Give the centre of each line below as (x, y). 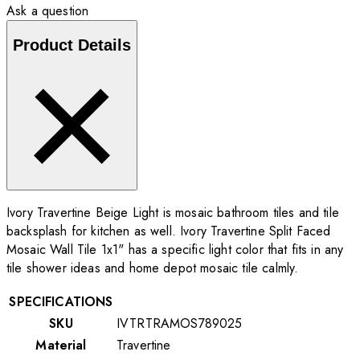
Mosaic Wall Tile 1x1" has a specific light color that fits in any (175, 250)
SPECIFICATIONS (61, 302)
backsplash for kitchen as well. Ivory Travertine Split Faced (169, 231)
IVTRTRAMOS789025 (180, 324)
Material (61, 346)
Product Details (72, 45)
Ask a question (48, 11)
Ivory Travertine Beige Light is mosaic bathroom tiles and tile (173, 213)
